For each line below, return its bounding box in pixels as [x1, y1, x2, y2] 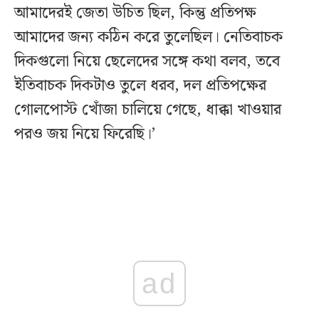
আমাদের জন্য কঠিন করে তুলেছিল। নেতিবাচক [14, 24, 283, 50]
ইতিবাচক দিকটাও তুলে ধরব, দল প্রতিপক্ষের [14, 73, 266, 98]
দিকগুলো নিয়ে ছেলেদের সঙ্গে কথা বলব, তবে [14, 48, 280, 74]
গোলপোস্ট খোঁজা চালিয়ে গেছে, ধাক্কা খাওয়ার [14, 97, 281, 122]
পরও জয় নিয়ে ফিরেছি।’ [14, 121, 155, 147]
